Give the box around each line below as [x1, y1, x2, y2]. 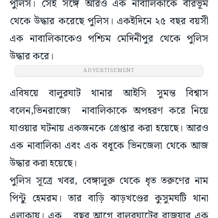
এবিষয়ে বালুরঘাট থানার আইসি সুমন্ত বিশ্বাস [10, 86, 208, 102]
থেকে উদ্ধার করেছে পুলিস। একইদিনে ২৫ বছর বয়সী [10, 14, 208, 30]
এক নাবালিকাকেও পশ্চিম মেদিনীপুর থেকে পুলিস [10, 31, 208, 47]
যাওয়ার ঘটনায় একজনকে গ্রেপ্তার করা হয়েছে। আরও [10, 121, 208, 137]
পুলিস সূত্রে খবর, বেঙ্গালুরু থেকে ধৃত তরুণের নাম [10, 173, 208, 189]
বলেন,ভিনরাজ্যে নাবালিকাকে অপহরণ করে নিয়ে [10, 103, 208, 119]
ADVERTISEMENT [83, 66, 135, 75]
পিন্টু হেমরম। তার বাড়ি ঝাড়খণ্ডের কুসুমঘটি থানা [10, 191, 208, 207]
